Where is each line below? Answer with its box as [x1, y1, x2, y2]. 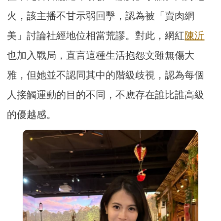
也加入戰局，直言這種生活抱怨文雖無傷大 [7, 50, 195, 61]
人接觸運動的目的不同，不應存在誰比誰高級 [7, 89, 205, 101]
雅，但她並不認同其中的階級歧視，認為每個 [7, 70, 205, 81]
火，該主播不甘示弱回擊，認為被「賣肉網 [7, 10, 195, 22]
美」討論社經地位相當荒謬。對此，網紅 [7, 30, 185, 41]
